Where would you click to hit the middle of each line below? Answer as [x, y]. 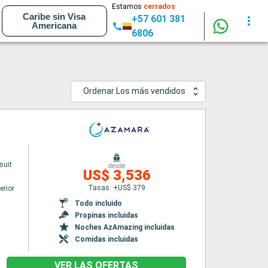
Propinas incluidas [106, 215]
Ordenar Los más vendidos [134, 91]
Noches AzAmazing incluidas [124, 227]
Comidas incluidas [106, 239]
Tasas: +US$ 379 [117, 188]
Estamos [127, 7]
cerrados [159, 7]
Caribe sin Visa [54, 16]
